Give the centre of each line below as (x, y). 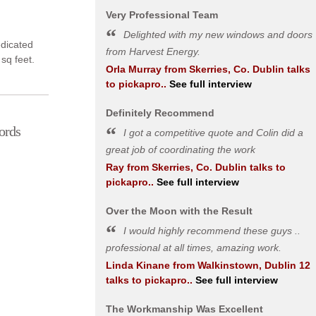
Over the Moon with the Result (179, 211)
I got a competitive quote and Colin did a (213, 133)
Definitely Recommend (160, 113)
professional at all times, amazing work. (193, 248)
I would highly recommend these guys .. (212, 231)
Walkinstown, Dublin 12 (254, 265)
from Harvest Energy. (153, 51)
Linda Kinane (138, 265)
